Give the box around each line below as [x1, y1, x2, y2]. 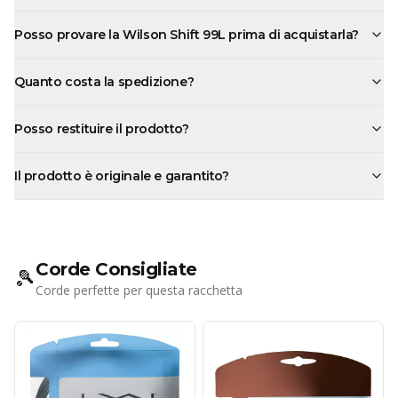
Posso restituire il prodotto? [14, 121, 189, 138]
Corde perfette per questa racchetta [36, 282, 243, 299]
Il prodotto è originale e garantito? [14, 168, 229, 185]
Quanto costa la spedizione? [14, 74, 195, 91]
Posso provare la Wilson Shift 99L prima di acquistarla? [14, 27, 359, 44]
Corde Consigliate [36, 259, 197, 281]
